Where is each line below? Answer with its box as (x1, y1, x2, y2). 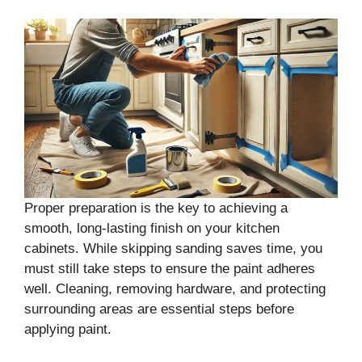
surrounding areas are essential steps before (24, 301, 294, 317)
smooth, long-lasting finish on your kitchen (24, 220, 280, 236)
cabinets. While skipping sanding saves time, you (24, 240, 322, 256)
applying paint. (24, 321, 112, 337)
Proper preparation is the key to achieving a (24, 200, 288, 216)
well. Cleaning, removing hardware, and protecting (24, 280, 326, 297)
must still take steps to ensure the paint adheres (24, 260, 315, 276)
